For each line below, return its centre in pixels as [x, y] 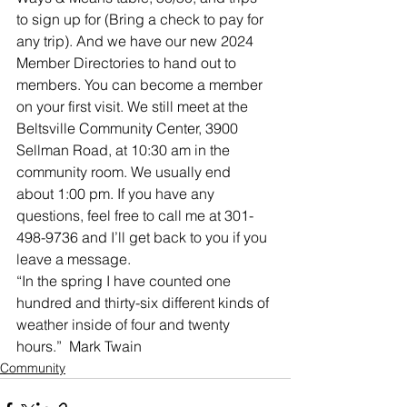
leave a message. [74, 259]
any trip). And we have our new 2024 [137, 41]
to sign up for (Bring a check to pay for [142, 20]
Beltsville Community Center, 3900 [129, 129]
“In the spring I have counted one [125, 281]
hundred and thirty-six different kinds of [144, 303]
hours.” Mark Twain [79, 347]
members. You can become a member [141, 85]
